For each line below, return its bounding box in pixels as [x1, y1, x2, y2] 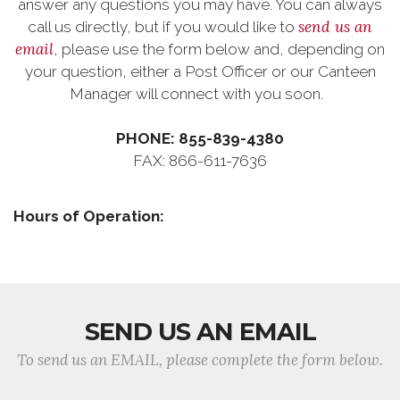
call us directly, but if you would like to [28, 17, 298, 36]
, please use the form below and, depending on [54, 39, 385, 58]
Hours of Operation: [13, 206, 164, 225]
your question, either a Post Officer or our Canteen [24, 62, 376, 80]
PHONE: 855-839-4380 [116, 129, 284, 147]
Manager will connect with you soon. [70, 84, 330, 103]
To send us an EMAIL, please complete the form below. [17, 349, 383, 370]
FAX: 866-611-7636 [133, 151, 267, 170]
